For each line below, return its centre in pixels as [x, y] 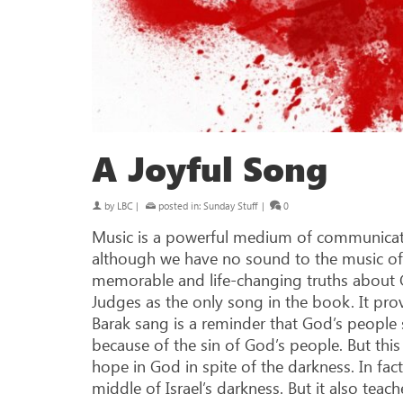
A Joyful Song [210, 168]
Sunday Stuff [230, 205]
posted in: [179, 205]
